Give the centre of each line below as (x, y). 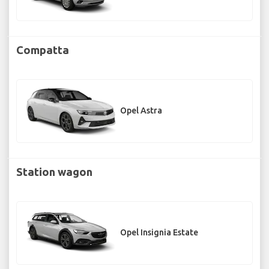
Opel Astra (141, 111)
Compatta (43, 50)
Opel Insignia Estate (159, 233)
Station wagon (54, 171)
